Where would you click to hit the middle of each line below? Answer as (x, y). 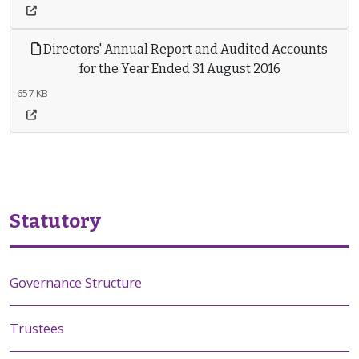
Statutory (55, 221)
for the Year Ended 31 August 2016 (179, 69)
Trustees (37, 329)
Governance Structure (76, 283)
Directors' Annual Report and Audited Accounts (184, 49)
